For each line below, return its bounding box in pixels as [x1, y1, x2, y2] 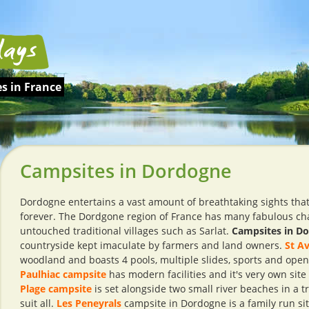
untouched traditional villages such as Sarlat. [20, 224, 232, 237]
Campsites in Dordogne [20, 158, 232, 183]
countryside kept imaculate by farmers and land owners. [20, 239, 285, 252]
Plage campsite [20, 282, 92, 295]
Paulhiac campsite [20, 268, 106, 281]
